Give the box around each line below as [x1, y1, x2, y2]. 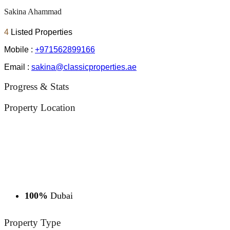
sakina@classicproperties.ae [31, 62, 137, 71]
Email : [4, 62, 31, 71]
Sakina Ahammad [4, 7, 62, 16]
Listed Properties [11, 27, 72, 36]
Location [38, 102, 75, 113]
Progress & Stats [4, 81, 69, 92]
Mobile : [4, 45, 35, 54]
